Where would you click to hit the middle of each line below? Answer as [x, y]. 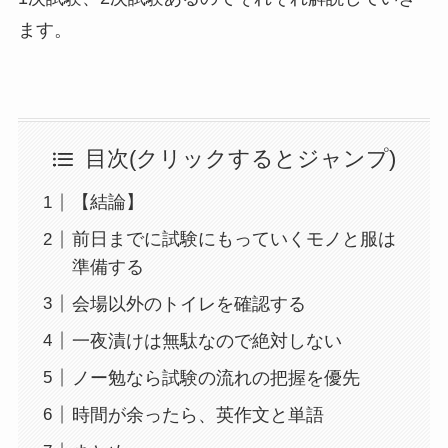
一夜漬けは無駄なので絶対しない [206, 340]
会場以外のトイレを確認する [188, 303]
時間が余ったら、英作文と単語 [197, 414]
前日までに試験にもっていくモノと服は [233, 239]
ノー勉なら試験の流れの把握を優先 [215, 377]
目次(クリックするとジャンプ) [240, 159]
